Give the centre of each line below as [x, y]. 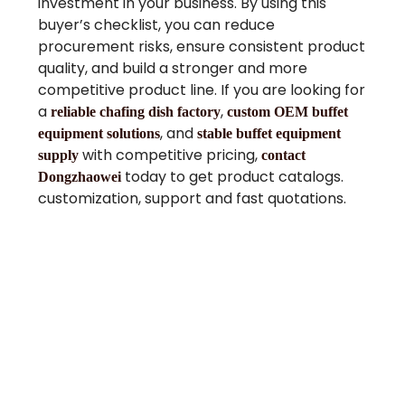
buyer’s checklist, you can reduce [157, 25]
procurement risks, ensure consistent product [202, 47]
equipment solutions [99, 134]
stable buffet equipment [269, 134]
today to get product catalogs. [235, 177]
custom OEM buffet [288, 112]
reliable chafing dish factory [134, 112]
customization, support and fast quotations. [193, 199]
